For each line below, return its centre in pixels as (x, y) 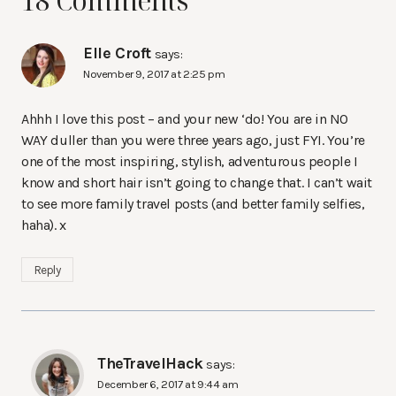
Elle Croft (117, 53)
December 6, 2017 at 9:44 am (168, 385)
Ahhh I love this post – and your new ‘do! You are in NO (185, 118)
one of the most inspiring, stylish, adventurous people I (190, 161)
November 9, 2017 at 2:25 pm (154, 73)
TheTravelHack (150, 364)
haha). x (44, 225)
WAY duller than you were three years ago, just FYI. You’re (193, 140)
